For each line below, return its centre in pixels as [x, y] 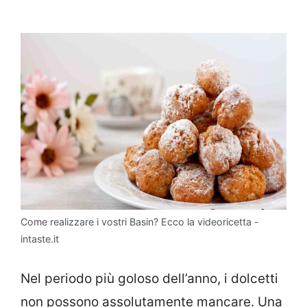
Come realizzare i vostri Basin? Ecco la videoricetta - [140, 222]
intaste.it [40, 239]
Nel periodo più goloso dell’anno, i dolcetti [149, 278]
